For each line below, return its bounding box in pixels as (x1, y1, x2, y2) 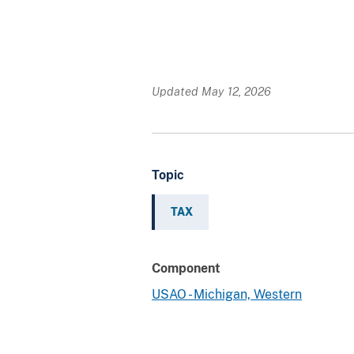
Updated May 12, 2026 (152, 84, 271, 98)
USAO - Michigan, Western (152, 286, 302, 302)
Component (152, 260, 220, 276)
